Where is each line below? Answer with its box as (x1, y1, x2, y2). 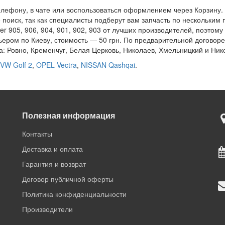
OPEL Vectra (36, 59, 77, 70)
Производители (22, 204, 73, 214)
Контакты (22, 129, 52, 139)
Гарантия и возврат (22, 159, 86, 169)
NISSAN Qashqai (81, 59, 135, 70)
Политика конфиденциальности (22, 189, 127, 199)
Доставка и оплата (22, 144, 83, 154)
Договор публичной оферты (22, 174, 114, 184)
